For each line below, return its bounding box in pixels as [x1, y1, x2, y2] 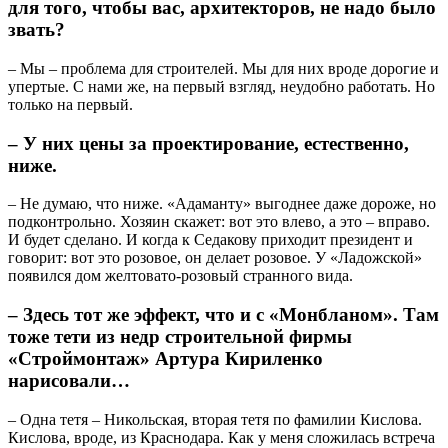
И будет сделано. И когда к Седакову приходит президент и [8, 231, 413, 249]
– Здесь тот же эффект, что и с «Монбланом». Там [8, 304, 439, 326]
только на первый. [8, 95, 133, 113]
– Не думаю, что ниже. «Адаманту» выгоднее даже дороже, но [8, 195, 436, 213]
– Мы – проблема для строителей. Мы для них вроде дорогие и [8, 59, 439, 77]
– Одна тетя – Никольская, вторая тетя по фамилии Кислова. [8, 410, 422, 428]
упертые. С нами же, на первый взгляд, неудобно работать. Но [8, 77, 435, 95]
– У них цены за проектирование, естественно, [8, 132, 409, 154]
